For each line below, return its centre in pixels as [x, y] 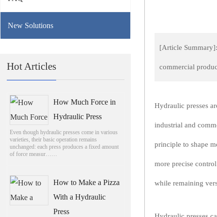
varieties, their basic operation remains [53, 139]
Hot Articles [31, 66]
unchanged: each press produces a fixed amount [64, 147]
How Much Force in [85, 102]
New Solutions [31, 25]
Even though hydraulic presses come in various [63, 132]
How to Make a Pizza [87, 182]
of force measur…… [33, 154]
